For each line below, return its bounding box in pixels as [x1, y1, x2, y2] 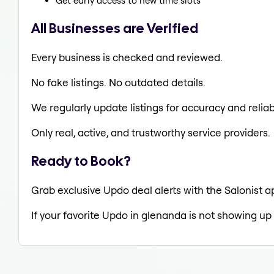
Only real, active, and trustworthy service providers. [31, 125, 270, 139]
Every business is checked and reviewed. [31, 50, 223, 64]
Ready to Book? [31, 152, 131, 171]
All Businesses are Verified [31, 18, 198, 37]
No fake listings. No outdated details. [31, 75, 206, 89]
